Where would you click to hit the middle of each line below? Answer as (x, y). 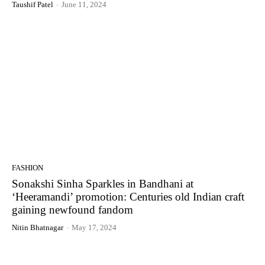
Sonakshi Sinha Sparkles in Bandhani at (103, 184)
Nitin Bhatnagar (38, 228)
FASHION (28, 168)
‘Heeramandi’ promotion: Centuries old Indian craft (128, 197)
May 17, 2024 (94, 228)
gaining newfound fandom (72, 210)
